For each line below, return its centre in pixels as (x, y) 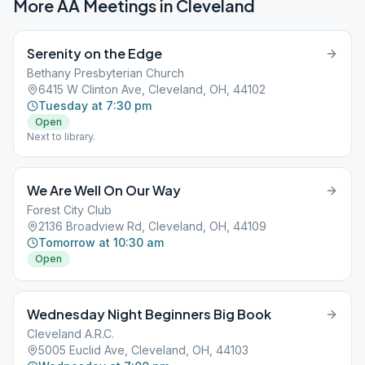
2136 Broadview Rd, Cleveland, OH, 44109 (152, 226)
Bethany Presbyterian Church (106, 73)
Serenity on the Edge (95, 53)
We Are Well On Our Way (104, 190)
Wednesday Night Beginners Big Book (149, 314)
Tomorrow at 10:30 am (101, 242)
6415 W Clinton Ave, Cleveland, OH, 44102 (152, 89)
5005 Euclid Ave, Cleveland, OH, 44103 (143, 350)
